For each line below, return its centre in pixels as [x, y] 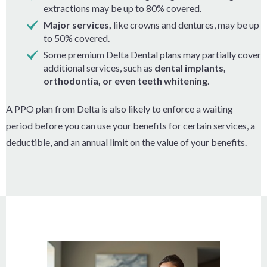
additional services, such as [99, 68]
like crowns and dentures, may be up [186, 25]
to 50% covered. [77, 38]
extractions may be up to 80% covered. [122, 8]
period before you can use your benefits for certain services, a [131, 126]
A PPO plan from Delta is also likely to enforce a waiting [119, 109]
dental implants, [190, 68]
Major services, [78, 25]
